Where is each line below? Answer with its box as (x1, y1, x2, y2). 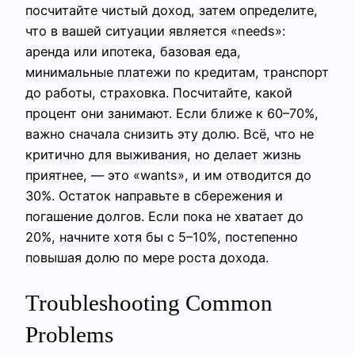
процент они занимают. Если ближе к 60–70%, (25, 105, 319, 121)
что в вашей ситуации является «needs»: (25, 22, 285, 39)
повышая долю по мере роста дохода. (25, 249, 269, 265)
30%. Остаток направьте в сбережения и (25, 187, 283, 204)
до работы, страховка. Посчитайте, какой (25, 84, 292, 101)
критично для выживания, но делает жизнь (25, 146, 301, 162)
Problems (25, 322, 113, 348)
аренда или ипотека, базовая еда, (25, 43, 241, 59)
